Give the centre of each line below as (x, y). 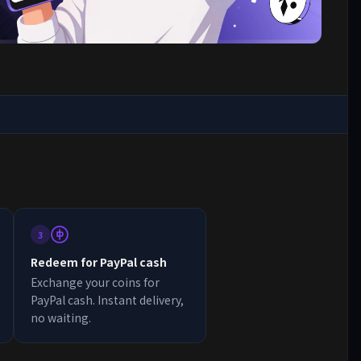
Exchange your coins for (95, 282)
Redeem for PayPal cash (99, 262)
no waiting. (61, 317)
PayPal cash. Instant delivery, (108, 300)
